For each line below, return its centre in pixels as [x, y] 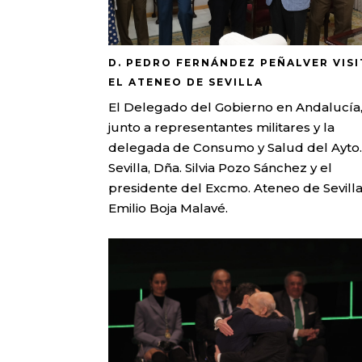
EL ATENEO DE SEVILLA [186, 82]
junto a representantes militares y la [222, 127]
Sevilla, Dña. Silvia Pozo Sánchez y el [221, 167]
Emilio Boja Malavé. [168, 208]
